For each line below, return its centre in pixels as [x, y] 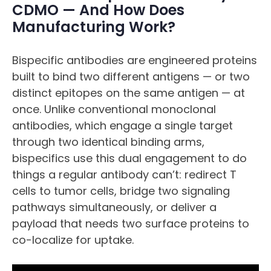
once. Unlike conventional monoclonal [114, 109]
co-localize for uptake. [73, 240]
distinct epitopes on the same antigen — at [129, 93]
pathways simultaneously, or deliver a [114, 207]
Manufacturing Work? [94, 27]
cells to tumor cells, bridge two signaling [121, 191]
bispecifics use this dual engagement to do [129, 158]
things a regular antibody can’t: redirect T [124, 175]
